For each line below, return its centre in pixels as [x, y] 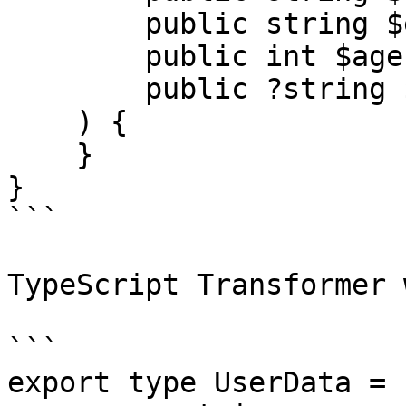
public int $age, [76, 56]
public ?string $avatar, [76, 89]
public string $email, [76, 24]
